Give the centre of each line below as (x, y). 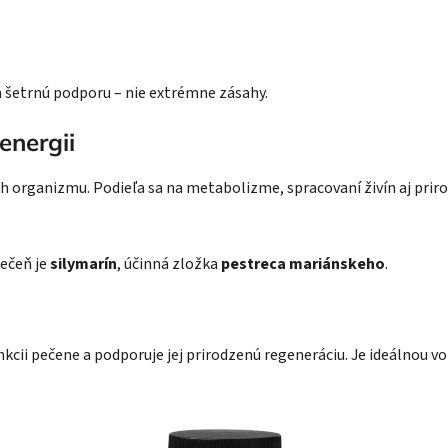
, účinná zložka (169, 264)
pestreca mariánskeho (303, 264)
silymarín (83, 264)
